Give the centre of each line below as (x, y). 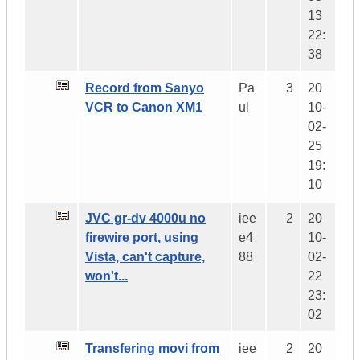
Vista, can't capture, (145, 257)
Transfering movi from (152, 349)
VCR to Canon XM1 (144, 108)
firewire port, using (142, 238)
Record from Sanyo (145, 88)
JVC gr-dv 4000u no (145, 219)
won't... (106, 276)
